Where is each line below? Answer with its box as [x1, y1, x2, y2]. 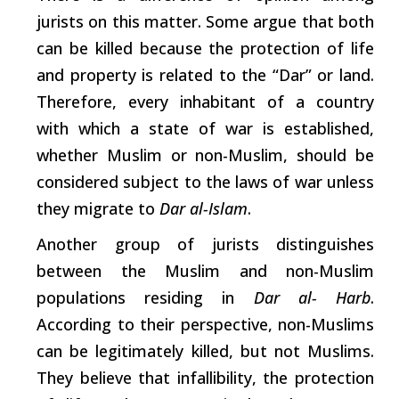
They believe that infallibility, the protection [37, 366, 374, 388]
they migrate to [37, 197, 159, 219]
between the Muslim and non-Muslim [37, 259, 374, 281]
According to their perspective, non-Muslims [37, 313, 374, 335]
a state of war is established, [120, 117, 375, 139]
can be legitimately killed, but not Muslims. [37, 339, 374, 362]
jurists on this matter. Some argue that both [37, 10, 374, 32]
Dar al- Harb [253, 286, 371, 308]
